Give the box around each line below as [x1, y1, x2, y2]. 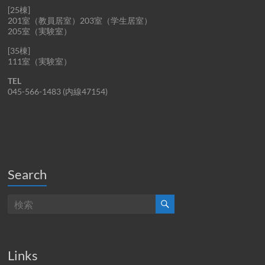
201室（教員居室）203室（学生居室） [8, 15, 153, 25]
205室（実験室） [8, 26, 72, 36]
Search [8, 166, 47, 182]
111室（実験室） [8, 56, 72, 66]
